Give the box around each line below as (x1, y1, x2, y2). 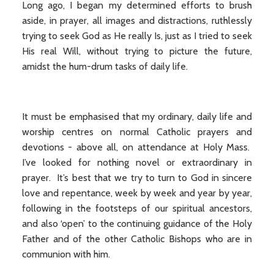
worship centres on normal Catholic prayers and (21, 126, 253, 138)
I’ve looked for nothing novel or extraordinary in (21, 157, 253, 168)
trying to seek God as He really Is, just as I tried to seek (21, 30, 253, 42)
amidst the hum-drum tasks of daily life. (21, 61, 188, 72)
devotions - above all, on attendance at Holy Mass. (21, 141, 253, 153)
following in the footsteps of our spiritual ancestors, (21, 202, 253, 214)
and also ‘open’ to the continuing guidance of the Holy (21, 218, 253, 229)
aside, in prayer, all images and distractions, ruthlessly (21, 15, 253, 26)
